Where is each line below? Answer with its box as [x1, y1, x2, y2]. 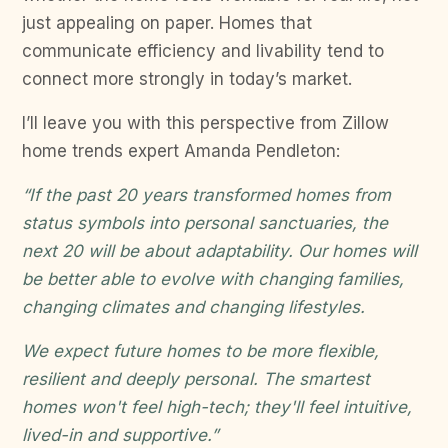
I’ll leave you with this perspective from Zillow [22, 113, 389, 133]
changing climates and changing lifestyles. [22, 297, 365, 317]
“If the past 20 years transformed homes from [22, 185, 391, 205]
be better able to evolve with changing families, [22, 269, 404, 289]
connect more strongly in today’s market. [22, 69, 352, 89]
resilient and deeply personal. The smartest [22, 369, 370, 389]
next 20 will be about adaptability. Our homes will [22, 241, 417, 261]
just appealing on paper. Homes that [22, 13, 312, 33]
